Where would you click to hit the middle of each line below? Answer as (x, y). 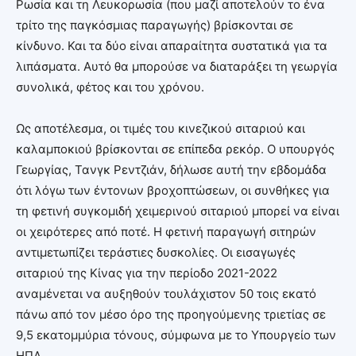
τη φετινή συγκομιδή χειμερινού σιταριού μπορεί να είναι (178, 211)
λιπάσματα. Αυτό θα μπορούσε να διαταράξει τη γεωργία (177, 66)
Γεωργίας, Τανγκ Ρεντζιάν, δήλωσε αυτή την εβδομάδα (171, 169)
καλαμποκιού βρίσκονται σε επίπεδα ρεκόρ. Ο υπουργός (175, 149)
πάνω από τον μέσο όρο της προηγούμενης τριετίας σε (171, 314)
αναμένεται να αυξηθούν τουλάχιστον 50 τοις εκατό (166, 293)
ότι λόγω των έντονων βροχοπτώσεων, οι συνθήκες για (173, 190)
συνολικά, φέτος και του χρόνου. (110, 87)
